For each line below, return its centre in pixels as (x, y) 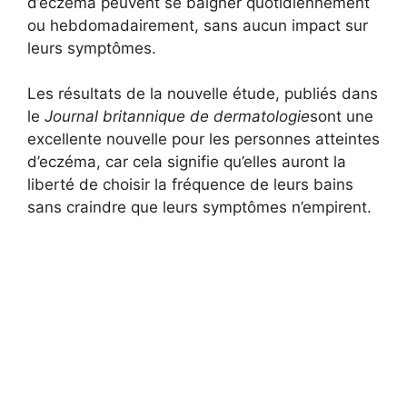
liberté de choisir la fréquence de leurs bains (190, 185)
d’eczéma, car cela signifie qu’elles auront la (187, 162)
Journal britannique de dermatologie (177, 117)
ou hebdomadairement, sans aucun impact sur (198, 25)
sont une (342, 117)
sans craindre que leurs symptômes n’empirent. (199, 208)
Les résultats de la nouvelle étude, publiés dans (203, 94)
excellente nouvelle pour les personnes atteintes (203, 139)
